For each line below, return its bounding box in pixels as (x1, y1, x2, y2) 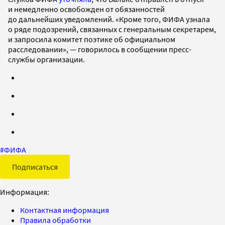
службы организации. (8, 54, 85, 64)
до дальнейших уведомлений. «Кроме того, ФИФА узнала (8, 14, 210, 24)
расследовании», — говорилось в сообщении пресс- (8, 44, 191, 54)
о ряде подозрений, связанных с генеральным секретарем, (8, 24, 216, 34)
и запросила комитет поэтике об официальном (8, 34, 175, 44)
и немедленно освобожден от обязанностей (8, 4, 165, 14)
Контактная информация (20, 204, 109, 215)
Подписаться (12, 161, 58, 172)
